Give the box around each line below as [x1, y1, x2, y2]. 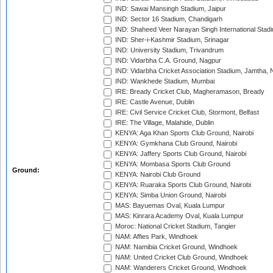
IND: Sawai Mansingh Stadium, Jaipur [113, 5, 226, 13]
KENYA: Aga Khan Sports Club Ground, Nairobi [113, 129, 253, 137]
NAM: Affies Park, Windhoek [113, 233, 198, 241]
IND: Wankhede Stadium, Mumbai [113, 77, 214, 85]
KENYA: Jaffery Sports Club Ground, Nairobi [113, 150, 246, 158]
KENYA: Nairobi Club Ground [113, 171, 200, 179]
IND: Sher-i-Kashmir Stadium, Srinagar [113, 36, 229, 44]
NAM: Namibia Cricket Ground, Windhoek [113, 243, 238, 251]
